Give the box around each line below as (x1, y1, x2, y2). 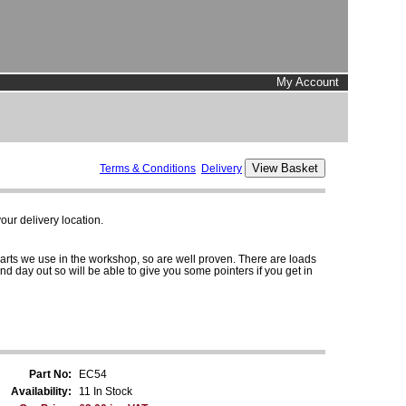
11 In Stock (79, 384, 132, 398)
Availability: (11, 384, 72, 398)
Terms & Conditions (100, 161, 196, 175)
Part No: (29, 367, 72, 381)
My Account (276, 75, 339, 89)
